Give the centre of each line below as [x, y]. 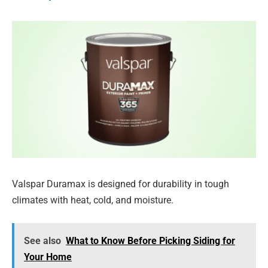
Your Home [48, 257]
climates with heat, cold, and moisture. [93, 200]
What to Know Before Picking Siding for [150, 240]
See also [42, 240]
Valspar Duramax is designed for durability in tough [121, 184]
